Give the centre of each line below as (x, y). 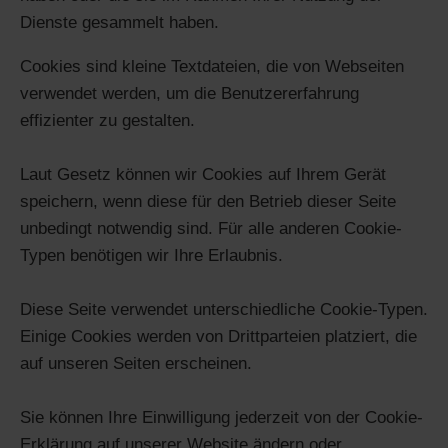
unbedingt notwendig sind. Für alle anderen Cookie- (211, 228)
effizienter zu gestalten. (107, 120)
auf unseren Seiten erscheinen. (136, 363)
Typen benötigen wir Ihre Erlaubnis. (151, 255)
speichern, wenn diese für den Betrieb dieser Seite (208, 201)
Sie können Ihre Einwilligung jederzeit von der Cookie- (221, 417)
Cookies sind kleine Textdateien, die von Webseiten (212, 66)
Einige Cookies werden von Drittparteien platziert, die (218, 336)
